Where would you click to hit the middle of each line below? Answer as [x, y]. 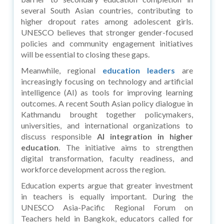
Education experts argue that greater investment [107, 185]
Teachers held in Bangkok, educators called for [107, 218]
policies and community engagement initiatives [107, 43]
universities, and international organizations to [107, 125]
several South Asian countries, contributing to [107, 10]
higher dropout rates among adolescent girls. [107, 21]
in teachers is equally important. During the [107, 196]
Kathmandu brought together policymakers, [107, 114]
